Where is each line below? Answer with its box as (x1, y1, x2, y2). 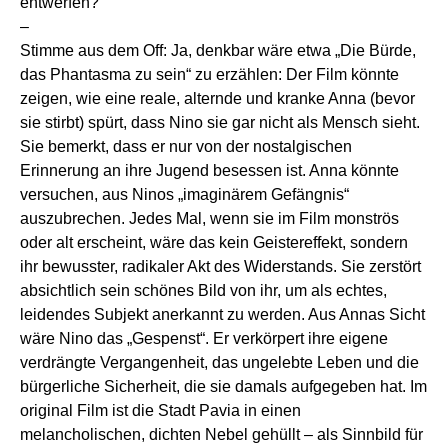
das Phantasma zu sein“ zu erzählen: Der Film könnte (20, 66, 399, 84)
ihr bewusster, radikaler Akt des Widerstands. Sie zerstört (20, 258, 421, 276)
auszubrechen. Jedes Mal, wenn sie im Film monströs (20, 210, 399, 228)
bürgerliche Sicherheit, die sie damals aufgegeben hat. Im (20, 378, 427, 396)
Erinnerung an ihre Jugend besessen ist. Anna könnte (20, 162, 399, 180)
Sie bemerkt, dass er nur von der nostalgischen (20, 138, 352, 156)
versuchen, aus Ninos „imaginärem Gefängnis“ (20, 186, 349, 204)
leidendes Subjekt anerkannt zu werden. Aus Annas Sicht (20, 306, 425, 324)
